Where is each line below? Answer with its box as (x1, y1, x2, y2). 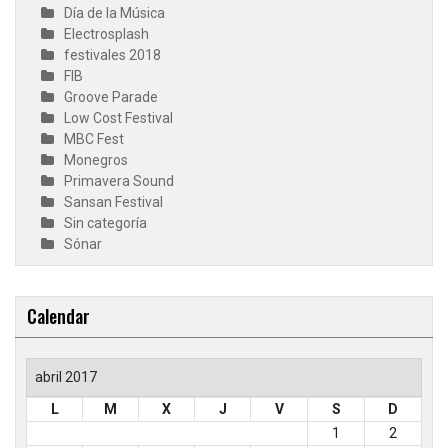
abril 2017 (35, 369, 97, 385)
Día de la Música (64, 5, 165, 21)
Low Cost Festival (64, 110, 173, 126)
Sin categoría (64, 215, 147, 231)
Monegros (64, 152, 128, 168)
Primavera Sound (64, 173, 174, 189)
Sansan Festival (64, 194, 163, 210)
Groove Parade (64, 89, 158, 105)
